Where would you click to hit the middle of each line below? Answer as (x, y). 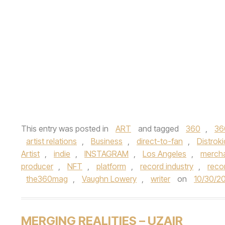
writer (160, 179)
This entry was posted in (66, 129)
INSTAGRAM (106, 154)
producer (37, 166)
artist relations (51, 141)
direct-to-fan (160, 141)
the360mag (47, 179)
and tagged (158, 129)
